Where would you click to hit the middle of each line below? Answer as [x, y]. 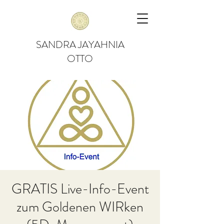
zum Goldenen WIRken [80, 207]
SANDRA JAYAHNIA [80, 45]
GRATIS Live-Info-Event [80, 189]
